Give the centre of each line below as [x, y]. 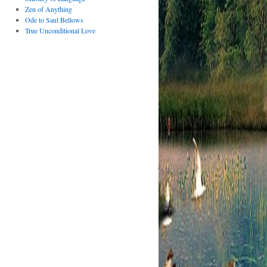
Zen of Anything [48, 9]
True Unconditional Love [60, 30]
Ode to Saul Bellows [54, 20]
